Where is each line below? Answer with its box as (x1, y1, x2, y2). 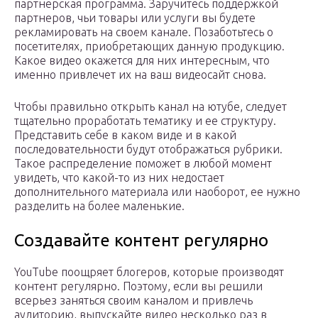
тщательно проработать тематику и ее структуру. (14, 114, 276, 127)
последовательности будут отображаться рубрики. (14, 142, 283, 155)
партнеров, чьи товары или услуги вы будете (14, 11, 256, 24)
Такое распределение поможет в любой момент (14, 156, 272, 170)
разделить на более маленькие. (14, 199, 185, 212)
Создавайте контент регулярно (14, 230, 268, 250)
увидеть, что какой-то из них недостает (14, 170, 224, 184)
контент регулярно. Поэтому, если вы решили (14, 279, 263, 292)
